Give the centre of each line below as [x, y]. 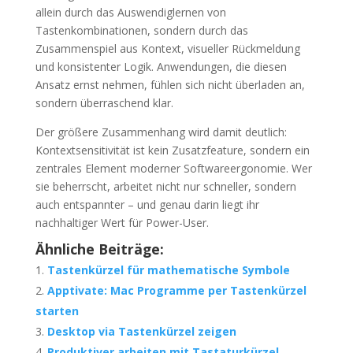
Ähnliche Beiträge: [99, 249]
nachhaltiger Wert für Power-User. [122, 223]
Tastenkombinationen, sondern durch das [141, 31]
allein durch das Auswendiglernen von [130, 13]
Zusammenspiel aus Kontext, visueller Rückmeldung [167, 49]
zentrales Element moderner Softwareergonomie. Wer [173, 169]
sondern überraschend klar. [104, 103]
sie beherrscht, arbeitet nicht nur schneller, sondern [165, 187]
